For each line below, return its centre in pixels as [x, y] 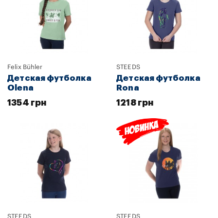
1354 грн [27, 102]
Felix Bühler [25, 67]
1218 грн [135, 102]
